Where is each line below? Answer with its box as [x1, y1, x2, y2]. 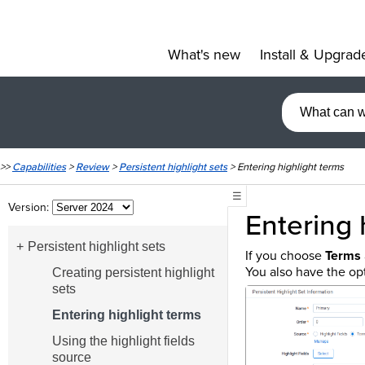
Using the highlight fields [51, 334, 195, 349]
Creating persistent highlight [51, 266, 214, 280]
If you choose [244, 245, 325, 265]
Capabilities [12, 159, 66, 175]
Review [76, 159, 109, 175]
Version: [8, 199, 52, 217]
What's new [168, 44, 240, 65]
